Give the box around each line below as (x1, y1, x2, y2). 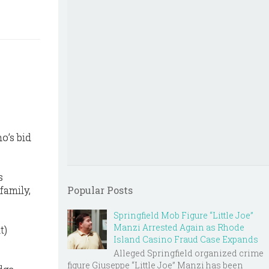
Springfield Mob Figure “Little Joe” (113, 210, 253, 221)
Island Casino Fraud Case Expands (113, 234, 258, 245)
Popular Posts (67, 184, 133, 196)
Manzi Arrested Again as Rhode (113, 222, 244, 233)
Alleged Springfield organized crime (113, 247, 264, 259)
